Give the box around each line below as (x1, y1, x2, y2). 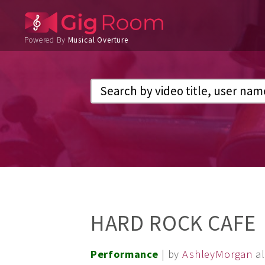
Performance (90, 247, 159, 261)
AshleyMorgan (182, 247, 253, 261)
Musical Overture (67, 35, 128, 46)
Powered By (24, 35, 68, 46)
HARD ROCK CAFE (90, 208, 256, 237)
